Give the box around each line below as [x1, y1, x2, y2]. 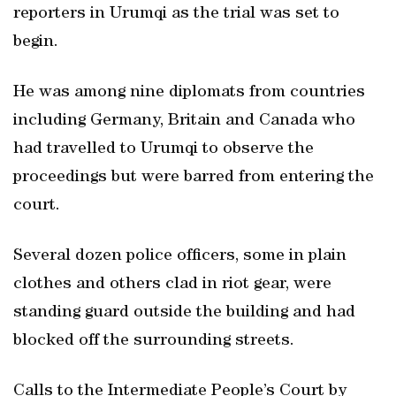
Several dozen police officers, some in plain [13, 247, 346, 265]
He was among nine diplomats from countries [13, 84, 365, 102]
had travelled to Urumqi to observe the [13, 141, 314, 158]
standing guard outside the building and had [13, 304, 355, 322]
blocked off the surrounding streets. [13, 332, 294, 350]
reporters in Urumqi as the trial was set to [13, 5, 339, 23]
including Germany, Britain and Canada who [13, 112, 355, 130]
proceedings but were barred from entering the [13, 169, 374, 187]
